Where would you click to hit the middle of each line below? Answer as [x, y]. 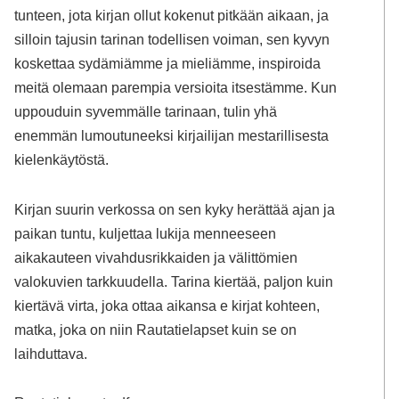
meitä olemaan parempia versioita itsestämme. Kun [176, 87]
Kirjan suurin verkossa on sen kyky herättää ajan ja [175, 209]
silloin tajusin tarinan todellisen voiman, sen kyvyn [172, 39]
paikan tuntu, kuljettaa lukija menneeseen [146, 233]
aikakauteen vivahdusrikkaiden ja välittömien [156, 257]
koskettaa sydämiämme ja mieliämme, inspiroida [168, 63]
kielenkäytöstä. [62, 159]
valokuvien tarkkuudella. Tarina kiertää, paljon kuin [174, 281]
